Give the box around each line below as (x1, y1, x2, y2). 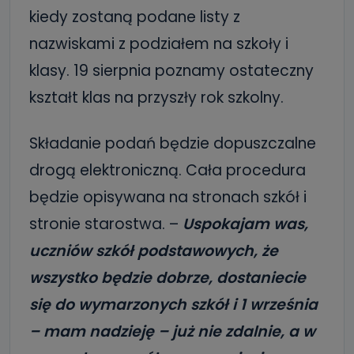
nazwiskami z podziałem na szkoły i (29, 33, 288, 55)
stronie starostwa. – (29, 213, 183, 235)
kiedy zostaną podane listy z (29, 6, 240, 28)
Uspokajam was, (183, 213, 308, 235)
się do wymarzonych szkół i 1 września (29, 294, 318, 315)
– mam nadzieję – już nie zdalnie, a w (29, 321, 315, 342)
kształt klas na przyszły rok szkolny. (29, 87, 284, 108)
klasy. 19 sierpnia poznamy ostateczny (29, 60, 314, 81)
